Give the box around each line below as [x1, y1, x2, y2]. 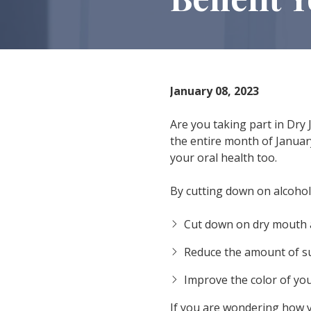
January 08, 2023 [170, 83, 259, 99]
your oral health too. [170, 150, 277, 166]
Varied [33, 30, 66, 46]
